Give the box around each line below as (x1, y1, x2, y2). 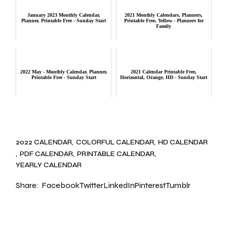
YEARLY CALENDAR (16, 161, 82, 170)
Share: (16, 180, 39, 191)
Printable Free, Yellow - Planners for (124, 18, 204, 24)
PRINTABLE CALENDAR (77, 149, 155, 158)
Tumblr (166, 180, 191, 191)
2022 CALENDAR (16, 138, 72, 147)
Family (156, 23, 172, 29)
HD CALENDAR (158, 138, 208, 147)
